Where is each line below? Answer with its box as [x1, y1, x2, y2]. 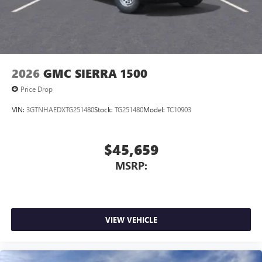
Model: [143, 104, 167, 114]
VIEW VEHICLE [105, 214, 157, 225]
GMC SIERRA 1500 [43, 65, 147, 82]
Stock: [94, 104, 115, 114]
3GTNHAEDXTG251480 [26, 104, 94, 114]
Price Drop [20, 84, 53, 94]
